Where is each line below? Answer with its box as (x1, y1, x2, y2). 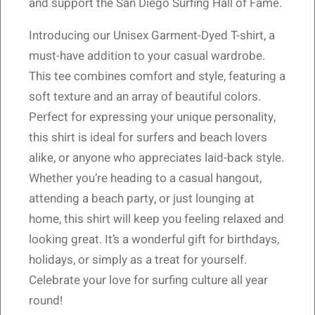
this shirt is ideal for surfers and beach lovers (29, 129, 267, 146)
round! (29, 292, 63, 309)
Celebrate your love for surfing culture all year (29, 271, 268, 289)
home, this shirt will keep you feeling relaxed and (29, 210, 284, 228)
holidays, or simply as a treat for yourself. (29, 251, 247, 269)
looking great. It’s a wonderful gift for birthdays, (29, 231, 279, 248)
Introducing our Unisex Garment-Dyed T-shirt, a (29, 27, 275, 44)
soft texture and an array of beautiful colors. (29, 88, 261, 105)
